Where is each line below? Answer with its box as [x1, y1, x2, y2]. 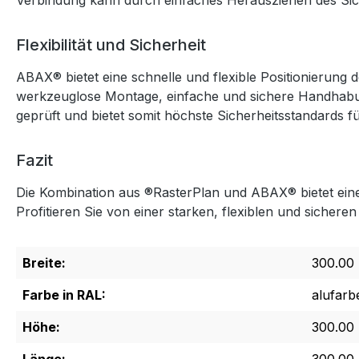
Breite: [22, 255, 66, 272]
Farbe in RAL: [22, 287, 106, 304]
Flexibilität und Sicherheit [16, 35, 206, 55]
